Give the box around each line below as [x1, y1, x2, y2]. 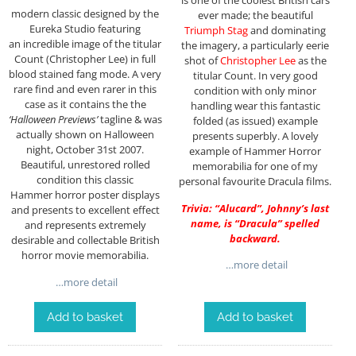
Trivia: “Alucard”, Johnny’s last [181, 200, 329, 215]
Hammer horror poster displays [10, 188, 160, 203]
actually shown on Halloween [16, 127, 154, 142]
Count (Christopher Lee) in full [14, 52, 156, 67]
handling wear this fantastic [190, 99, 320, 114]
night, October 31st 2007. [26, 142, 144, 157]
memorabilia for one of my [192, 159, 318, 174]
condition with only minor [194, 83, 316, 99]
